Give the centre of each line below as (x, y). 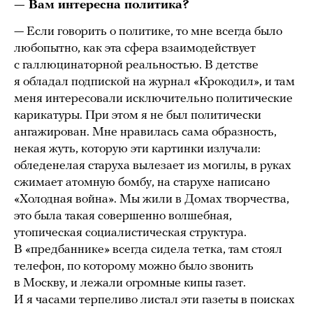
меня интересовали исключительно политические (153, 99)
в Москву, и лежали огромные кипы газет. (130, 284)
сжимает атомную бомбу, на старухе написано (142, 183)
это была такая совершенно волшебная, (123, 217)
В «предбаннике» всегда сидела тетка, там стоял (148, 250)
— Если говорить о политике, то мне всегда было (148, 32)
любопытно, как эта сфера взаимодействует (135, 49)
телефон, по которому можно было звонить (134, 267)
